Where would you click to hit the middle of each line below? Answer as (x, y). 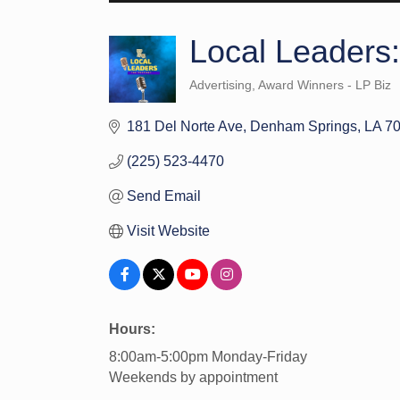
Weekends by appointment (193, 378)
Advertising (221, 86)
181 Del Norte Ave (185, 127)
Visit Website (168, 231)
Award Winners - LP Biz (325, 86)
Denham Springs (304, 127)
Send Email (164, 196)
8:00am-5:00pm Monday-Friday (208, 357)
